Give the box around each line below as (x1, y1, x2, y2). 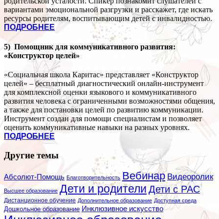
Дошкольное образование (4, 206, 80, 213)
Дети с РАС (149, 184, 200, 195)
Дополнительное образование (78, 197, 152, 204)
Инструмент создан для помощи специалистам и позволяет (4, 114, 202, 123)
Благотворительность (66, 175, 120, 181)
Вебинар (122, 170, 165, 182)
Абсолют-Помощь (4, 173, 65, 181)
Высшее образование (4, 188, 58, 194)
